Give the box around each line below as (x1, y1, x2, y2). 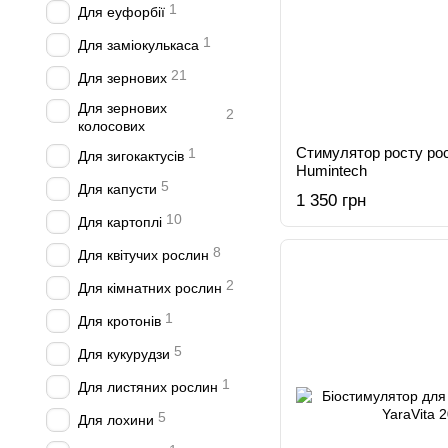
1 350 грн (296, 191, 366, 210)
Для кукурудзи (78, 346, 170, 362)
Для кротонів (78, 313, 161, 329)
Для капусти (78, 181, 157, 197)
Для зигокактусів (78, 148, 184, 164)
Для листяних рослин (78, 379, 218, 395)
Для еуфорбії (78, 4, 165, 20)
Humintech (296, 162, 367, 179)
